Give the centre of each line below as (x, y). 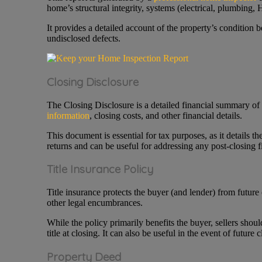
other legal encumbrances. (94, 203)
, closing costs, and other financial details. (166, 115)
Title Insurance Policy (100, 169)
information (68, 115)
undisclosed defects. (83, 39)
